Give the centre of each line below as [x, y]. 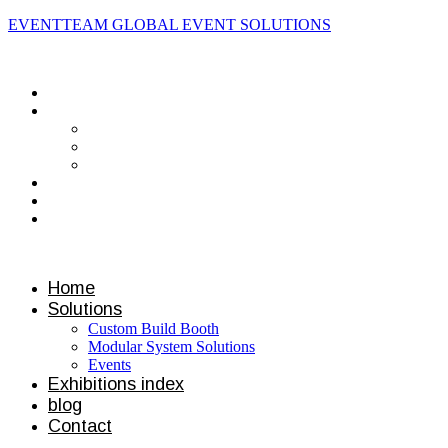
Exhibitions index [116, 384]
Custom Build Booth [153, 328]
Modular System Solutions [171, 346]
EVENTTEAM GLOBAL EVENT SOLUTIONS [169, 24]
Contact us [51, 252]
